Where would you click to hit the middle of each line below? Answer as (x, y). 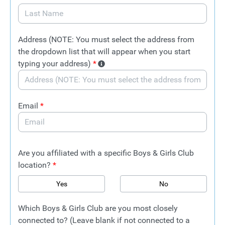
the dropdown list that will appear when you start (104, 51)
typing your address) (55, 64)
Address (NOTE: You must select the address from (106, 39)
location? (35, 165)
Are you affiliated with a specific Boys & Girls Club (106, 153)
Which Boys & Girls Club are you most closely (98, 208)
